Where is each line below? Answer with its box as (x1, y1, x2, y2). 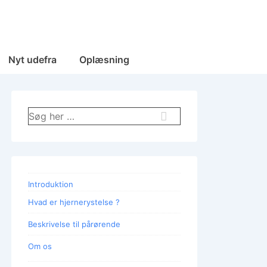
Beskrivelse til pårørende (28, 219, 120, 229)
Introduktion (28, 179, 73, 189)
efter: (27, 122, 48, 131)
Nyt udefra (8, 54, 57, 66)
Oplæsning (79, 54, 129, 66)
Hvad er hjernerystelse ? (28, 197, 120, 207)
